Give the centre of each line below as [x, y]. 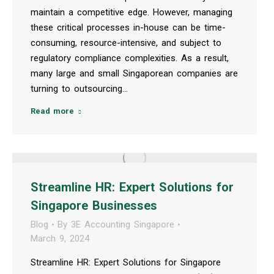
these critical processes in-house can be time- [128, 27]
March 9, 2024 [60, 238]
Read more [52, 111]
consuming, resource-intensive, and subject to [126, 43]
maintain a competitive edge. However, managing [131, 12]
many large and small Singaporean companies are [134, 73]
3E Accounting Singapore [123, 224]
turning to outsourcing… [79, 88]
